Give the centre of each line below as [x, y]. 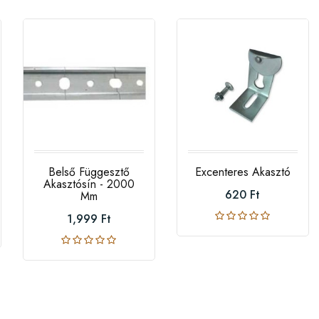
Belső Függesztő [89, 172]
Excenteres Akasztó [242, 172]
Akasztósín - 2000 [89, 184]
